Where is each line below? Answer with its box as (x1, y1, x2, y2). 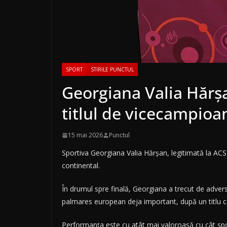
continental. (62, 161, 100, 171)
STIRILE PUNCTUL (91, 66, 134, 73)
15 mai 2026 (68, 131, 103, 140)
